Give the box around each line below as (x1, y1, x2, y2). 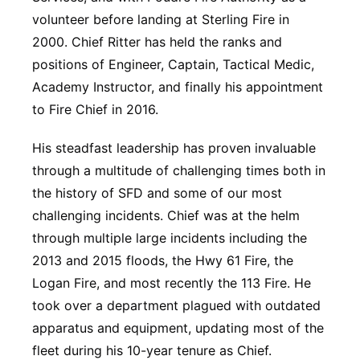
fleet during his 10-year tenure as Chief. (32, 342, 272, 358)
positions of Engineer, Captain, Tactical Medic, (32, 56, 314, 72)
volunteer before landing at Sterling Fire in (32, 11, 289, 27)
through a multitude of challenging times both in (32, 162, 325, 178)
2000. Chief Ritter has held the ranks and (32, 34, 282, 50)
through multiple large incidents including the (32, 230, 307, 246)
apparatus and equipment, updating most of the (32, 320, 324, 336)
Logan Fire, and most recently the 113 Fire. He (32, 275, 311, 291)
